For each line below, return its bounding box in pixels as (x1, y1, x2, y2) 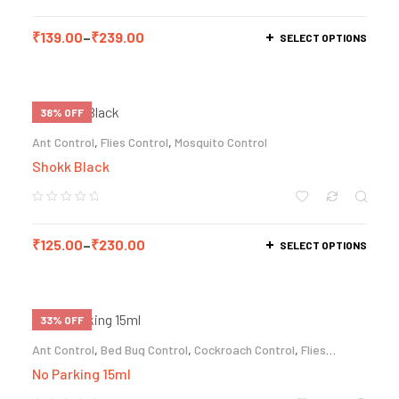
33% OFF (40, 313, 84, 326)
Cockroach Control (194, 341, 295, 357)
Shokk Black (32, 158, 110, 175)
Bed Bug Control (101, 341, 188, 357)
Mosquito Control (175, 134, 267, 151)
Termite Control (78, 354, 165, 370)
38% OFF (40, 106, 84, 119)
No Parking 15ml (32, 364, 131, 382)
